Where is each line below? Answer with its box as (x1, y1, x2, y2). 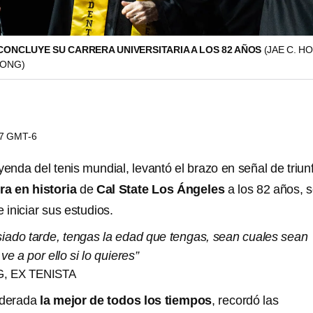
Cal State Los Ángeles (96, 182, 225, 196)
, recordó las (212, 293, 279, 307)
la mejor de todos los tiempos (40, 293, 212, 307)
